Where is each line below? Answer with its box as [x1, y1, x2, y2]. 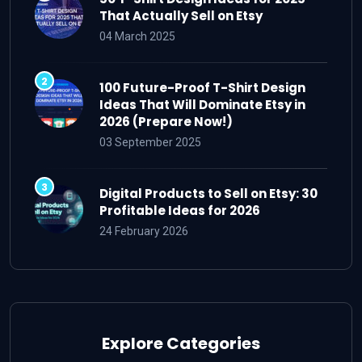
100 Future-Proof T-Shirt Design [99, 79, 305, 97]
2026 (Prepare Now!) [99, 113, 233, 131]
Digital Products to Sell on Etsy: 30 [99, 185, 318, 203]
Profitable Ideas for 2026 [99, 202, 260, 220]
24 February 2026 [99, 225, 188, 238]
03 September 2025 [99, 136, 201, 149]
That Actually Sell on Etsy [99, 7, 263, 25]
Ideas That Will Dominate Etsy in [99, 96, 305, 114]
